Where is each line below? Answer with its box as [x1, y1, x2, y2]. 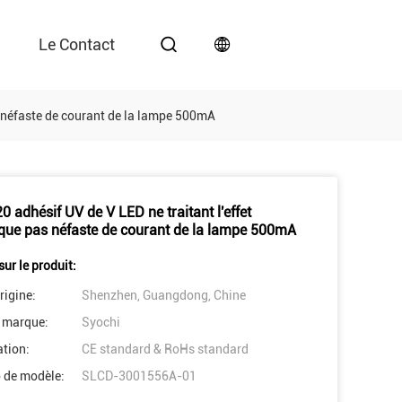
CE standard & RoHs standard [82, 342, 249, 356]
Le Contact [39, 35, 115, 54]
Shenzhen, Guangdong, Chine [82, 288, 246, 302]
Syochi [82, 315, 120, 329]
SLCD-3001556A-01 [82, 369, 197, 383]
